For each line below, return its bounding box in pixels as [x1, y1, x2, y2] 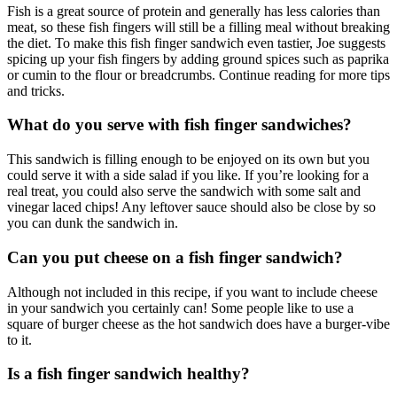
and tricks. [7, 82, 68, 98]
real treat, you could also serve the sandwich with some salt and [7, 183, 361, 199]
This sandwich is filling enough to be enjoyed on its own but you [7, 152, 370, 167]
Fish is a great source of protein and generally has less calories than [7, 3, 380, 19]
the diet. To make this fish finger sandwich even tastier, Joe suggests [7, 35, 385, 51]
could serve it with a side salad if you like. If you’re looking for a [7, 167, 369, 183]
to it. [7, 331, 35, 347]
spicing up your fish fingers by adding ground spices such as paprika [7, 51, 389, 66]
